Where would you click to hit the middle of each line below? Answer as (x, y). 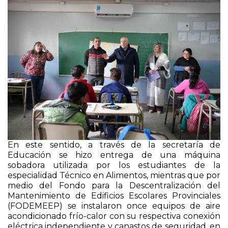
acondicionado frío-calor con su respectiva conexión (114, 221)
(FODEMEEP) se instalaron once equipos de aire (114, 211)
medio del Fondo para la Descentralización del (114, 191)
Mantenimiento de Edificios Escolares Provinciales (114, 201)
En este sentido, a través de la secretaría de (114, 150)
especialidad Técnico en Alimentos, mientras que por (114, 181)
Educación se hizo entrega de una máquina (114, 160)
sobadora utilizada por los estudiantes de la (114, 170)
